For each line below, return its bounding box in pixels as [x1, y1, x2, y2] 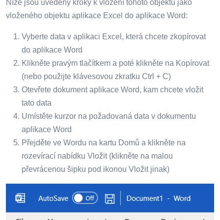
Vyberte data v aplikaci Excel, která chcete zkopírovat [22, 32, 206, 41]
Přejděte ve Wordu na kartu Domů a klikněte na [22, 138, 186, 147]
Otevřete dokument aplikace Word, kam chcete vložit [22, 85, 203, 94]
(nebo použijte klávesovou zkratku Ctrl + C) [22, 72, 171, 81]
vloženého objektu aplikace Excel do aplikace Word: [6, 11, 188, 20]
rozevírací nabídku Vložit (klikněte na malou [22, 152, 173, 161]
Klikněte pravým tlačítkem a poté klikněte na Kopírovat [22, 59, 209, 68]
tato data [22, 99, 52, 108]
